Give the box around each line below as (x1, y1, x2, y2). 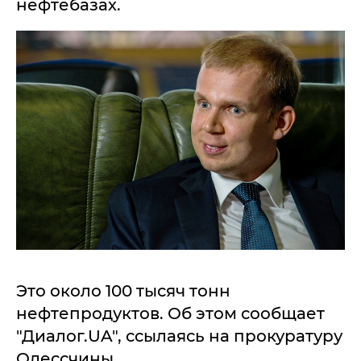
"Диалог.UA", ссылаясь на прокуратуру (16, 326, 342, 346)
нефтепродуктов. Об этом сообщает (16, 304, 325, 324)
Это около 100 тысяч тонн (16, 281, 230, 301)
